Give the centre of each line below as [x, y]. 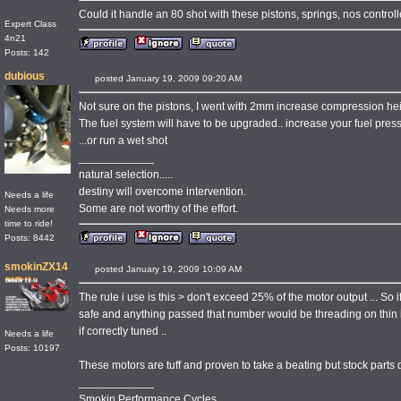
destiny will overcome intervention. [162, 192]
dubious [25, 76]
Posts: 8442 [30, 237]
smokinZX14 [36, 267]
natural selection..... [126, 175]
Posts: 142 [27, 52]
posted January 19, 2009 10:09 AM [178, 269]
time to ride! [29, 223]
